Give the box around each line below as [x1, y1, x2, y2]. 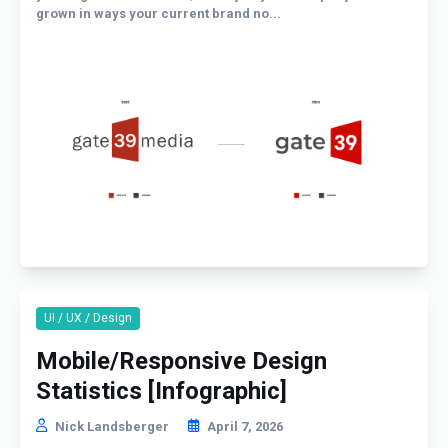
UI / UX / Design [44, 310, 132, 325]
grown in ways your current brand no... [36, 6, 281, 22]
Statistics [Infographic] [36, 376, 287, 405]
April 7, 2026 [207, 418, 283, 434]
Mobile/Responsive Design [36, 346, 327, 375]
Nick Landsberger [55, 418, 169, 434]
